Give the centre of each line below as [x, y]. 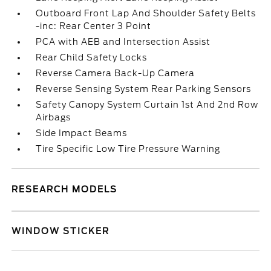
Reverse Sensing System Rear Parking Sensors [144, 89]
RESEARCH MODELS [65, 189]
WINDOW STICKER [61, 231]
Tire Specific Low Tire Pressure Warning [128, 149]
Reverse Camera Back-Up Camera [116, 73]
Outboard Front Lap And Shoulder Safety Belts [146, 13]
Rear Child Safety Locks [92, 57]
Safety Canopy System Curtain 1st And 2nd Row [147, 105]
